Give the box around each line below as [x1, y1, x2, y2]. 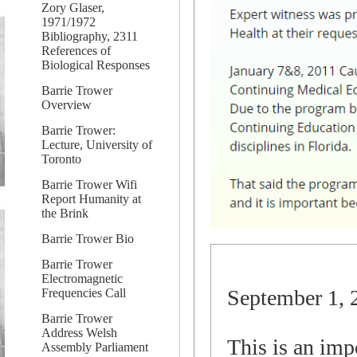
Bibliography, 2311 [41, 29, 138, 43]
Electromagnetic [41, 272, 123, 285]
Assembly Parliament [41, 340, 148, 354]
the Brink [41, 206, 88, 220]
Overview [41, 98, 92, 112]
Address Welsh [41, 326, 117, 339]
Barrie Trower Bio [41, 232, 134, 245]
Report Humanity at [41, 192, 141, 206]
